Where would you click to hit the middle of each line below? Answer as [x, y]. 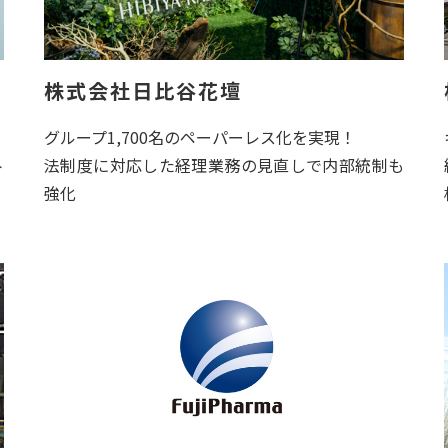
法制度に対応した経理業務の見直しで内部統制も [224, 165]
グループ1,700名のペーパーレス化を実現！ [200, 137]
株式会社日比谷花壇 [143, 90]
